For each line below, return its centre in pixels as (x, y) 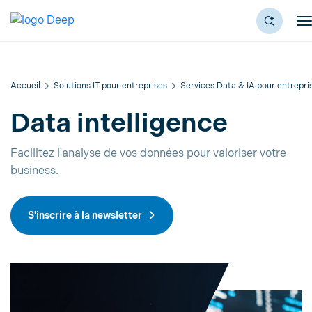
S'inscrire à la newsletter (85, 216)
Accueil (25, 86)
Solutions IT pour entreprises (110, 86)
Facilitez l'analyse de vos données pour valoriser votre (148, 154)
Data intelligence (119, 124)
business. (34, 171)
